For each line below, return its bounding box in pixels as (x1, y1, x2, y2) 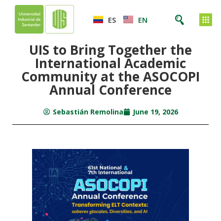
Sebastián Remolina (52, 107, 123, 116)
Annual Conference (49, 81, 172, 99)
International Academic (35, 54, 186, 72)
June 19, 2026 (132, 107, 178, 116)
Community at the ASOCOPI (21, 68, 200, 85)
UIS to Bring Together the (29, 41, 192, 59)
